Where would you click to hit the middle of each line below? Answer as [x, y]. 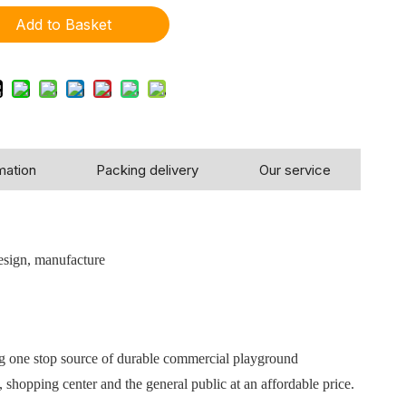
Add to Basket [64, 24]
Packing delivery [148, 170]
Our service [295, 170]
